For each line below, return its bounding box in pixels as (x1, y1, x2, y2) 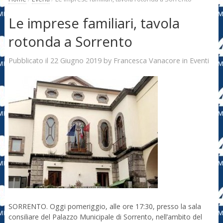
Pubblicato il (8, 55, 50, 65)
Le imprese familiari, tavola (8, 14, 180, 33)
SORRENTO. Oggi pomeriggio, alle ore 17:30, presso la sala (8, 202, 201, 212)
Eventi (189, 55, 209, 65)
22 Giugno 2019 (50, 55, 102, 65)
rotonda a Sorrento (8, 32, 132, 51)
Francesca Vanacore (113, 55, 180, 65)
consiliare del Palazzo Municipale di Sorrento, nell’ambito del (8, 212, 202, 222)
